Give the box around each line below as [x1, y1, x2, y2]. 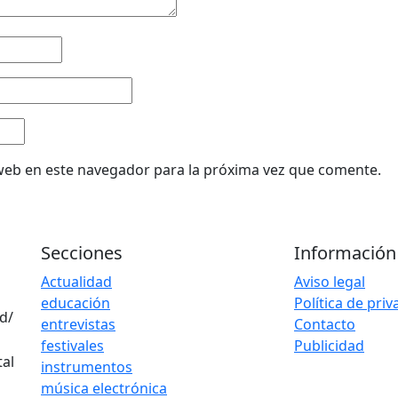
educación [41, 292, 110, 313]
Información [294, 240, 396, 265]
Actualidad [41, 271, 112, 291]
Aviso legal [294, 271, 365, 291]
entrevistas [41, 314, 115, 334]
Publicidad [294, 335, 364, 355]
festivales [41, 335, 104, 355]
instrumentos [41, 356, 132, 377]
